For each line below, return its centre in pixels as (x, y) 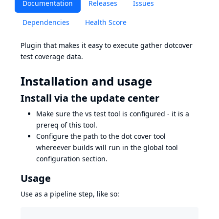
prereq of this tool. (67, 125)
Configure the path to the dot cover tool (101, 136)
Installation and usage (86, 81)
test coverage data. (52, 56)
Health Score (106, 22)
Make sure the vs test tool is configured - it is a (113, 114)
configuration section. (72, 159)
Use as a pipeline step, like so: (70, 194)
